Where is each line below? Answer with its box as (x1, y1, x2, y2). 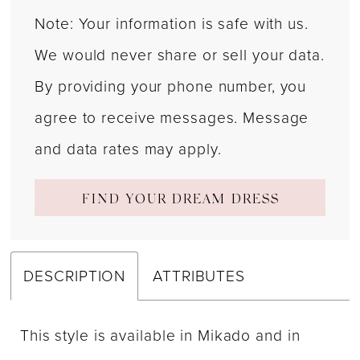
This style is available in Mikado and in (20, 323, 301, 347)
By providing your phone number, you (35, 74, 307, 98)
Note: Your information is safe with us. (35, 11, 309, 35)
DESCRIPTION (23, 264, 126, 288)
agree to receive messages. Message (35, 105, 309, 129)
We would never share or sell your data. (35, 43, 325, 67)
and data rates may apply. (35, 137, 222, 161)
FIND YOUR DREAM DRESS (81, 191, 280, 212)
